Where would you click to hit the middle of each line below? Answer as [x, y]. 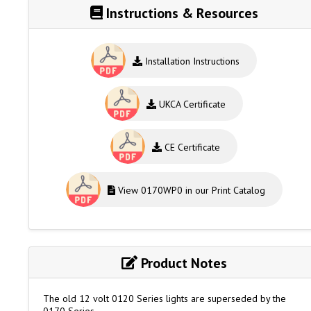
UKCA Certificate [191, 104]
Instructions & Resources [180, 13]
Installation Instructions [191, 61]
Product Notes [182, 263]
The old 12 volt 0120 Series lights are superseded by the [164, 299]
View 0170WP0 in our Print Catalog [190, 190]
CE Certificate [191, 147]
